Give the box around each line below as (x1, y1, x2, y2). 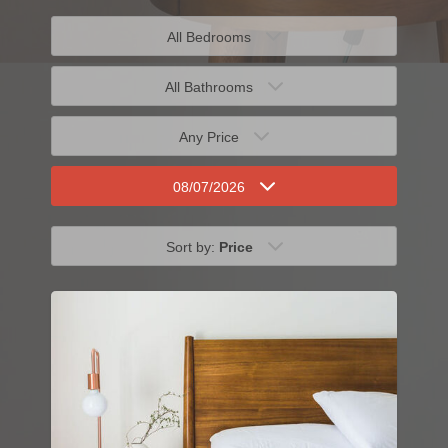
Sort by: (165, 239, 219, 256)
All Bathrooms (165, 79, 253, 96)
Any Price (179, 129, 239, 146)
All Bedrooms (167, 29, 251, 46)
